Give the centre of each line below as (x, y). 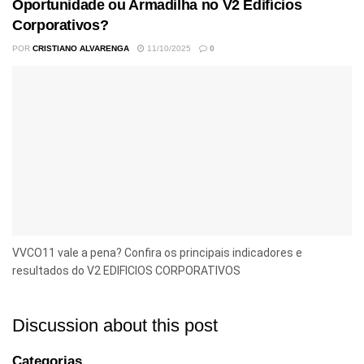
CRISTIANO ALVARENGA (81, 48)
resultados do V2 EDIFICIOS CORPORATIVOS (126, 270)
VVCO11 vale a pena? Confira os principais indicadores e (157, 252)
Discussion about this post (115, 325)
